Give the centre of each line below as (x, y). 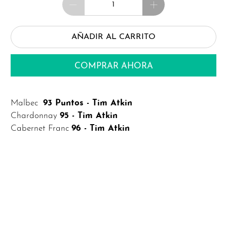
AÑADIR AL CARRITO (113, 37)
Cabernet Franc (41, 129)
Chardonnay (35, 116)
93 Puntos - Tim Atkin (88, 103)
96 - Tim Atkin (101, 129)
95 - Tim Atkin (89, 116)
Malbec (27, 103)
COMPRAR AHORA (113, 66)
